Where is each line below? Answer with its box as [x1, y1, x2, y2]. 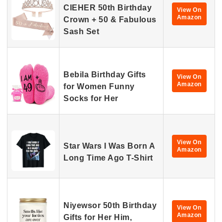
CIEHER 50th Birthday [63, 3, 152, 12]
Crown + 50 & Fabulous [63, 15, 157, 24]
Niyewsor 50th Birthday [63, 201, 157, 210]
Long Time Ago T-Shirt [63, 154, 153, 162]
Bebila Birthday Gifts [63, 70, 146, 79]
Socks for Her [63, 94, 118, 103]
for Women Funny [63, 82, 135, 91]
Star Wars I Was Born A [63, 142, 155, 150]
